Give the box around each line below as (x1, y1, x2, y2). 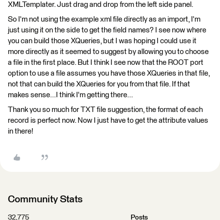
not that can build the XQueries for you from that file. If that (8, 81, 190, 88)
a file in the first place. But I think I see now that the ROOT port (8, 59, 203, 66)
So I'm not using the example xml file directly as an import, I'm (8, 16, 200, 23)
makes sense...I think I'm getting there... (8, 91, 133, 99)
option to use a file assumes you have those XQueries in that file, (8, 70, 210, 77)
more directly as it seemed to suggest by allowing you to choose (8, 48, 209, 55)
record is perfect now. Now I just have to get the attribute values (8, 117, 208, 124)
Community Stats (8, 194, 82, 204)
